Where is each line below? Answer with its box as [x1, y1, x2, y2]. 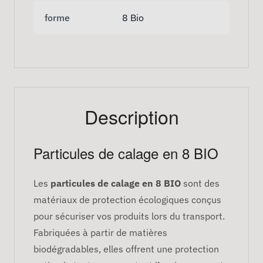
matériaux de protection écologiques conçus [33, 193, 221, 205]
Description [84, 102, 179, 130]
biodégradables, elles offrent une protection [33, 242, 219, 255]
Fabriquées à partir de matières [33, 226, 167, 238]
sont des [181, 177, 220, 189]
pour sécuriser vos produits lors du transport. [33, 210, 225, 222]
